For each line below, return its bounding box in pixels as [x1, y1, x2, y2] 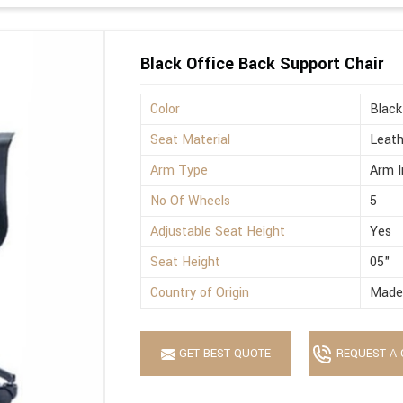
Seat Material [150, 130, 231, 150]
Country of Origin [150, 283, 250, 303]
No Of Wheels [150, 192, 231, 211]
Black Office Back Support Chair [140, 52, 384, 76]
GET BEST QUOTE [175, 345, 272, 363]
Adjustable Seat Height [150, 222, 286, 242]
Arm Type [150, 161, 209, 181]
